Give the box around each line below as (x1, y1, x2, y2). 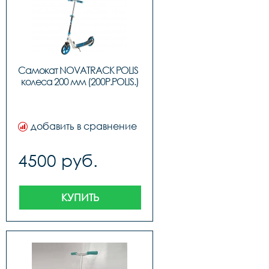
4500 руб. (18, 150, 98, 171)
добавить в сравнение (31, 120, 137, 132)
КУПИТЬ (61, 191, 99, 204)
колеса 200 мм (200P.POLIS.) (20, 76, 139, 88)
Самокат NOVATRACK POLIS (18, 64, 138, 76)
